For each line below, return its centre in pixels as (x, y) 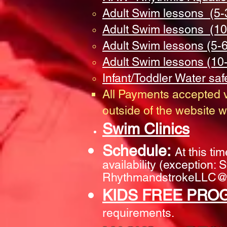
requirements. (140, 213)
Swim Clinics (146, 129)
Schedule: (139, 151)
